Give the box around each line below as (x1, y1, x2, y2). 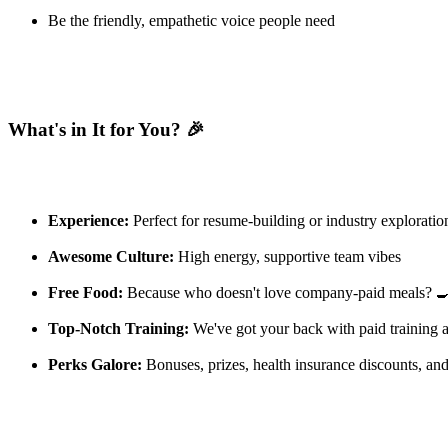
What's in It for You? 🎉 (8, 118, 205, 140)
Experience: (48, 211, 129, 229)
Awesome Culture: (48, 247, 174, 265)
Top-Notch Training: (48, 319, 189, 337)
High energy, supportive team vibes (174, 247, 401, 265)
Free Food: (48, 283, 123, 301)
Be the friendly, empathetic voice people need (48, 12, 335, 30)
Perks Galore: (48, 355, 142, 373)
